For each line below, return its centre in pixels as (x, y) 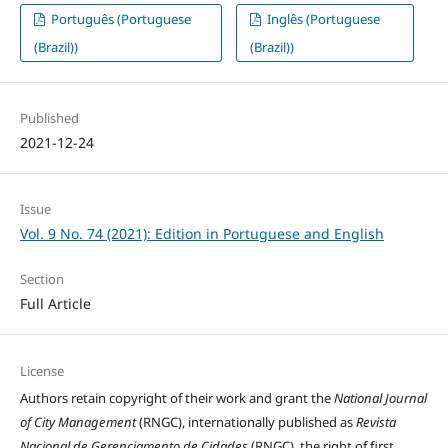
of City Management (77, 421)
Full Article (55, 304)
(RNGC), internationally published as (245, 421)
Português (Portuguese (120, 19)
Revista (375, 421)
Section (41, 279)
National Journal (380, 397)
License (41, 370)
